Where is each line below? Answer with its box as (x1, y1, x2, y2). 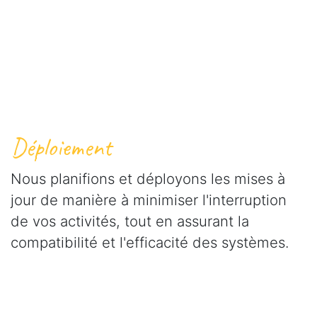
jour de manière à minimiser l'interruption (11, 190, 287, 209)
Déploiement (11, 131, 112, 163)
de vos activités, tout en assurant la (11, 212, 249, 230)
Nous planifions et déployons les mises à (11, 169, 285, 188)
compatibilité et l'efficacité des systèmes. (11, 233, 289, 251)
